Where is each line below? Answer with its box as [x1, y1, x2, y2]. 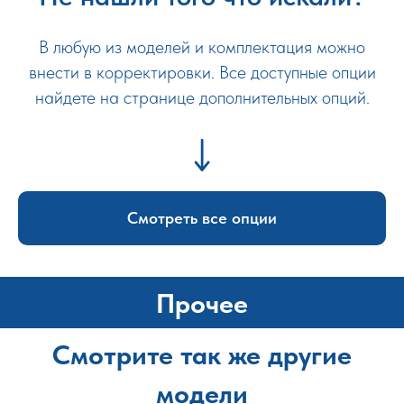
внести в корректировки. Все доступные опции [28, 60, 376, 83]
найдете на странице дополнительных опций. [34, 86, 370, 108]
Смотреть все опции [127, 208, 277, 228]
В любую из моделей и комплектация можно [39, 35, 365, 58]
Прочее [156, 286, 248, 319]
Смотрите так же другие [52, 337, 352, 371]
